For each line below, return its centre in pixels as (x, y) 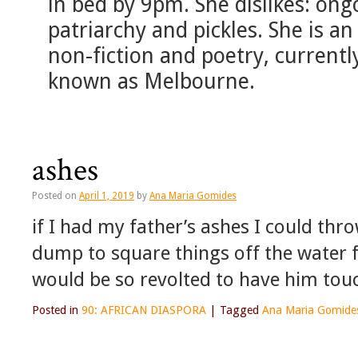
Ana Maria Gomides (193, 196)
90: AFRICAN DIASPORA (144, 310)
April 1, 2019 (107, 196)
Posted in (55, 310)
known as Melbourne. (151, 82)
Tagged (239, 310)
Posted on (54, 196)
